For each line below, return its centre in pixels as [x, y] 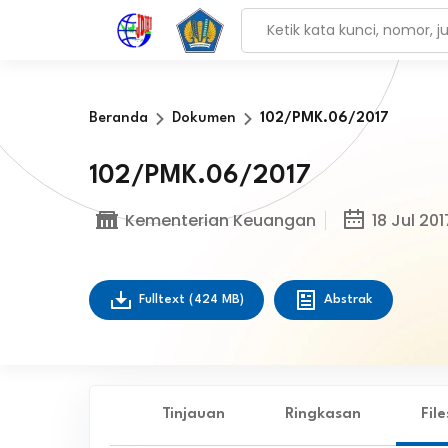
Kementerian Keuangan [220, 220]
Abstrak [348, 299]
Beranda [118, 118]
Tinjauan [193, 414]
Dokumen [203, 118]
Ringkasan [323, 414]
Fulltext [163, 299]
